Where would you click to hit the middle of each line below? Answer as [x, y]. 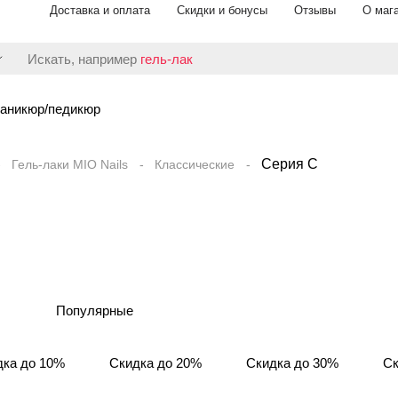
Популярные [95, 310]
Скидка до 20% [155, 363]
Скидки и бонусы [222, 10]
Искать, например [84, 59]
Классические [195, 164]
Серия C [290, 164]
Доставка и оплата [100, 10]
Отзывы [315, 10]
